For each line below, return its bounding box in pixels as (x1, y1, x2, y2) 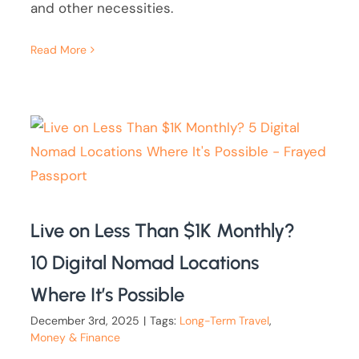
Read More (30, 42, 87, 57)
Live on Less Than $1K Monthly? (30, 219, 296, 243)
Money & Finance (30, 330, 121, 345)
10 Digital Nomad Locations (30, 251, 260, 275)
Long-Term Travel (179, 313, 270, 329)
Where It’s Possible (30, 283, 185, 307)
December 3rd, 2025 (30, 313, 140, 329)
